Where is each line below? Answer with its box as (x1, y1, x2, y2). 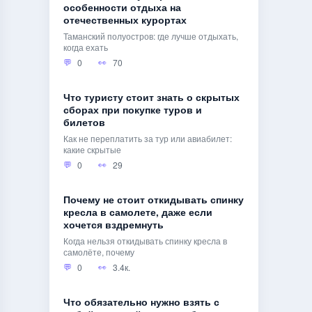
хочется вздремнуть (63, 218, 164, 232)
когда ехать (63, 41, 108, 54)
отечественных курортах (63, 13, 187, 27)
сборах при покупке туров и (63, 103, 202, 117)
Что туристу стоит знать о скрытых (63, 91, 240, 104)
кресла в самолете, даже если (63, 205, 212, 219)
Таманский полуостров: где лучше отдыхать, (63, 30, 238, 42)
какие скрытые (63, 143, 121, 156)
